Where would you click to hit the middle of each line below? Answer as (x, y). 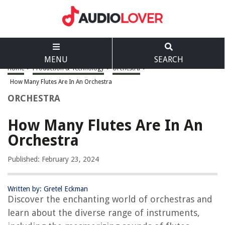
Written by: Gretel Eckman (48, 189)
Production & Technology (68, 68)
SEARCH (168, 60)
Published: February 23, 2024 (53, 159)
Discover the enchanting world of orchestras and (110, 199)
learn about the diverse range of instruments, (104, 213)
